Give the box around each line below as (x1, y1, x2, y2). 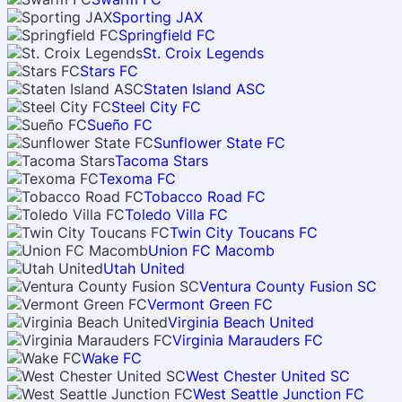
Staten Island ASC (144, 80, 266, 98)
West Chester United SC (186, 367, 350, 385)
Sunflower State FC (153, 134, 285, 152)
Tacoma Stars (115, 152, 208, 170)
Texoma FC (99, 170, 176, 188)
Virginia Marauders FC (172, 331, 323, 349)
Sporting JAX (112, 8, 203, 26)
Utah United (103, 259, 185, 277)
